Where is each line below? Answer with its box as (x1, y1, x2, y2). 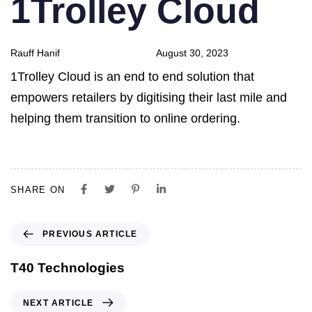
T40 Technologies (10, 260, 125, 275)
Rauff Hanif (10, 47, 60, 58)
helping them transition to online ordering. (10, 111, 240, 125)
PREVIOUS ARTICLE (42, 228, 138, 239)
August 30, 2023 (156, 47, 228, 58)
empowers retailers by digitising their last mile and (10, 90, 287, 104)
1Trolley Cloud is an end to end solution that (10, 69, 254, 84)
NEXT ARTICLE (23, 297, 94, 308)
